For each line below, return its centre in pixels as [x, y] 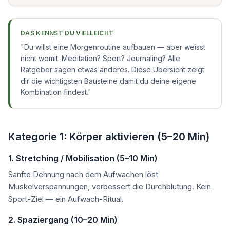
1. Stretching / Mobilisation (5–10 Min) [83, 158]
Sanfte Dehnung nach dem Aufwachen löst [83, 174]
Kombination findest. [54, 92]
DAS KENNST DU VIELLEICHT [67, 33]
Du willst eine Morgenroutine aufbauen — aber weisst [115, 47]
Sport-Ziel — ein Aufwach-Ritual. [66, 199]
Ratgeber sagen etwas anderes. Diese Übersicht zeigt [112, 70]
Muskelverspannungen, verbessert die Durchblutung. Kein [110, 187]
